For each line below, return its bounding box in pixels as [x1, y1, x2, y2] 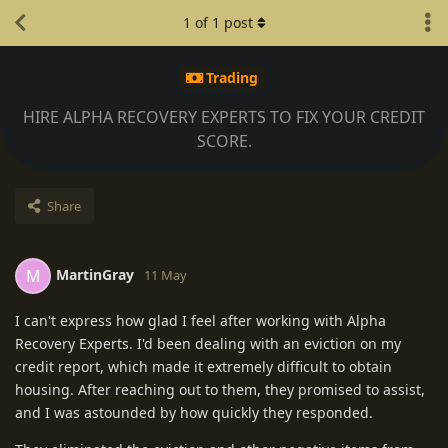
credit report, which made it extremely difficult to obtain [15, 356, 392, 376]
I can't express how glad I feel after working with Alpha [15, 310, 386, 330]
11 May [144, 265, 187, 284]
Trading [205, 68, 258, 88]
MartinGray [56, 264, 134, 284]
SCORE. [196, 129, 252, 152]
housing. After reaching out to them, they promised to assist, [15, 379, 425, 399]
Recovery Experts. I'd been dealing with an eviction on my [15, 333, 401, 353]
